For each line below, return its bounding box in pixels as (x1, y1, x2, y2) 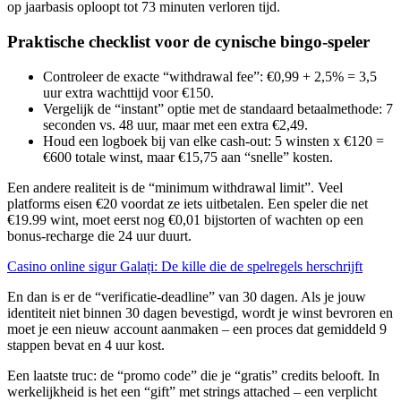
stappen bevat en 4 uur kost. (7, 337, 165, 353)
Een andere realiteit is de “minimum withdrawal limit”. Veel (7, 179, 343, 195)
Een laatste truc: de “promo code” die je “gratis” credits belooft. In (7, 367, 380, 383)
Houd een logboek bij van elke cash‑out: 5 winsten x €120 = (43, 132, 384, 149)
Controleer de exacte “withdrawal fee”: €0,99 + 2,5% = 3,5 (43, 68, 377, 84)
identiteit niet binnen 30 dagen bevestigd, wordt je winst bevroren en (7, 304, 393, 320)
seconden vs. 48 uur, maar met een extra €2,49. (43, 116, 308, 132)
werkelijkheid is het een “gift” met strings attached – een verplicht (7, 383, 377, 399)
